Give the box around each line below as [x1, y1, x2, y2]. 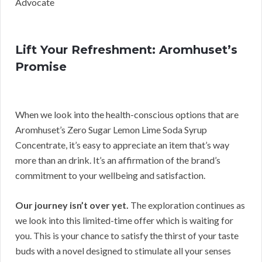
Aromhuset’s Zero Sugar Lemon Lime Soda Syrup [15, 124, 207, 136]
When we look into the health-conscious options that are [15, 109, 239, 120]
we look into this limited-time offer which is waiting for [15, 215, 233, 226]
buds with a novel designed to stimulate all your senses [15, 245, 231, 257]
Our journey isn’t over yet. [15, 199, 129, 211]
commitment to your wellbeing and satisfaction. [15, 170, 205, 181]
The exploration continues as [129, 199, 245, 211]
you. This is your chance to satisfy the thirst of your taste [15, 230, 239, 242]
